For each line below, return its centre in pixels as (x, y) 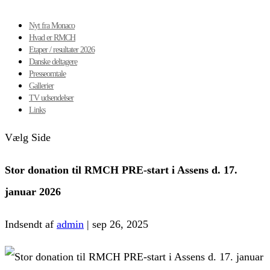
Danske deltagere (53, 62)
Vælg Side (28, 137)
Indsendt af (31, 224)
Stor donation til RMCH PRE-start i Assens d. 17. (121, 170)
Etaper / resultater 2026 (62, 50)
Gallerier (41, 86)
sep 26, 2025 (120, 224)
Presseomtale (47, 74)
